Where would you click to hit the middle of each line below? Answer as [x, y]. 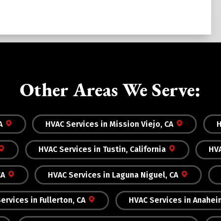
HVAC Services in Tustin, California [102, 149]
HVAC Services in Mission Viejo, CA [110, 124]
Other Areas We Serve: [110, 89]
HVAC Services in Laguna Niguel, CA [113, 175]
